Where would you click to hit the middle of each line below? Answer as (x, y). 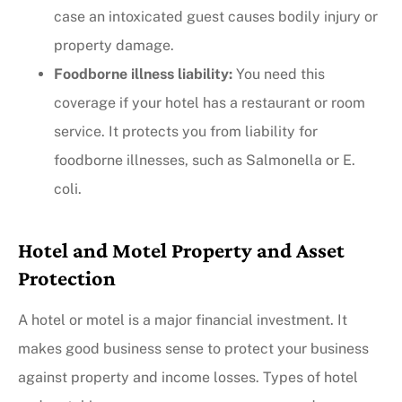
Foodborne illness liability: (143, 74)
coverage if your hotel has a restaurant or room (210, 103)
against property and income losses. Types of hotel (188, 378)
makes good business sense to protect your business (193, 349)
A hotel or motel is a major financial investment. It (183, 320)
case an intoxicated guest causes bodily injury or (216, 17)
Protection (67, 278)
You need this (279, 74)
